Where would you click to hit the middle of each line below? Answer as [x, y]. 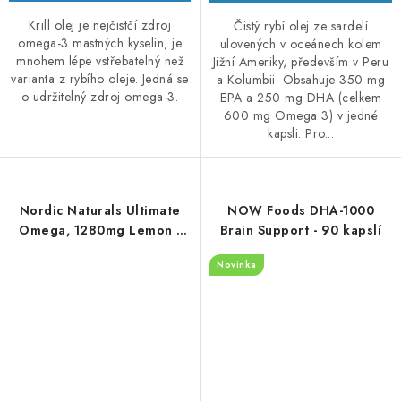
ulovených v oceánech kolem [301, 43]
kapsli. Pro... [301, 133]
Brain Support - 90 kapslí [301, 230]
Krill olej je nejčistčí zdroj [100, 25]
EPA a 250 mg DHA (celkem [301, 97]
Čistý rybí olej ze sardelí [301, 26]
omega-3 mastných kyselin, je [100, 43]
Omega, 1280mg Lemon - [100, 230]
